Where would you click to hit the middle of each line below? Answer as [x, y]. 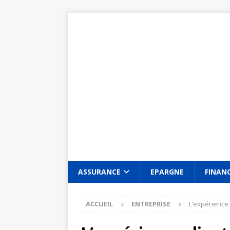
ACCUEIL [99, 204]
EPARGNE [167, 172]
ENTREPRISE [151, 204]
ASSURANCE [99, 172]
